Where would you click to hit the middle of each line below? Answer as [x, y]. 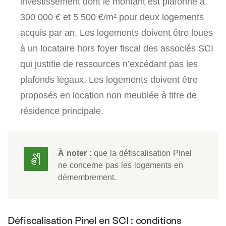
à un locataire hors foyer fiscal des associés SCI [117, 48]
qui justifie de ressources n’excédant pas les [109, 64]
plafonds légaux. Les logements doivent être [109, 79]
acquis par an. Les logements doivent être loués [117, 32]
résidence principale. [62, 110]
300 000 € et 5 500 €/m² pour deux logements [112, 17]
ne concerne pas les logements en [121, 165]
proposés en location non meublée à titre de [108, 95]
